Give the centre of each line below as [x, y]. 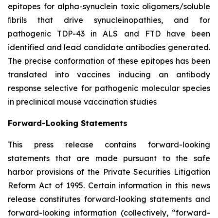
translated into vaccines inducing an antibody [109, 74]
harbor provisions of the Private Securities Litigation [109, 172]
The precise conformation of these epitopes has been [109, 61]
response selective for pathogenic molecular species [109, 88]
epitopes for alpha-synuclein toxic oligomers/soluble [109, 6]
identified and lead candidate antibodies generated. [109, 47]
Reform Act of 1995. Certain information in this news [109, 185]
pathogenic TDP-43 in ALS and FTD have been [109, 34]
